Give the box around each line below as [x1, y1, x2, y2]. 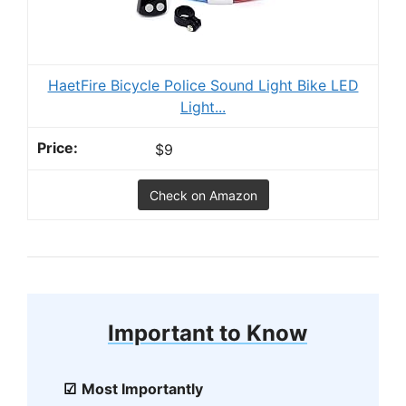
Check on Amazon [149, 188, 257, 203]
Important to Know [108, 320, 307, 346]
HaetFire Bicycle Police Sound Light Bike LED [47, 76, 359, 95]
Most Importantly [82, 380, 203, 398]
